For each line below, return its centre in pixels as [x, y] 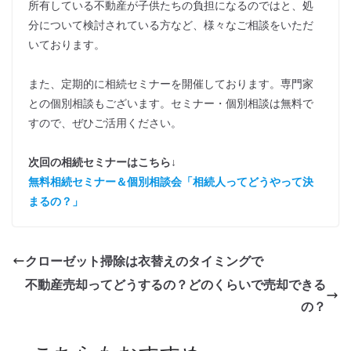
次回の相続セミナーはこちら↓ [102, 161]
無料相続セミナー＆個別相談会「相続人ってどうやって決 [171, 181]
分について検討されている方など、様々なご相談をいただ [171, 24]
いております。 [67, 44]
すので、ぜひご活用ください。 [105, 122]
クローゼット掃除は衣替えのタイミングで [144, 261]
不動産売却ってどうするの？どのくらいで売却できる [175, 284]
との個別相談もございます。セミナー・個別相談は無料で [171, 103]
